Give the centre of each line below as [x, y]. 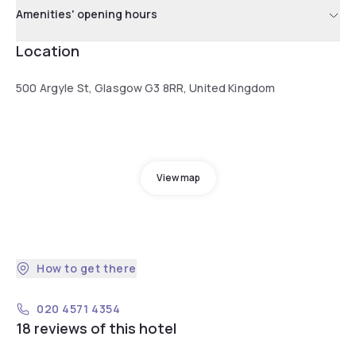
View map [178, 177]
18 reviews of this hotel [96, 328]
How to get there [87, 268]
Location [48, 50]
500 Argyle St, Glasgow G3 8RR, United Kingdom [146, 87]
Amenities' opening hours [87, 14]
